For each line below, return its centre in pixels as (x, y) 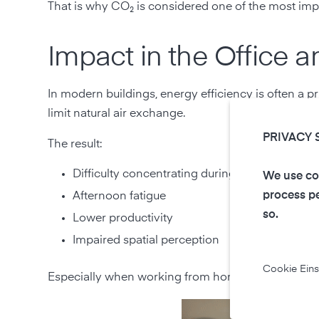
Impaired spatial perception (146, 240)
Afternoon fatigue (120, 196)
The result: (77, 144)
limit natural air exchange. (118, 114)
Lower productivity (123, 218)
